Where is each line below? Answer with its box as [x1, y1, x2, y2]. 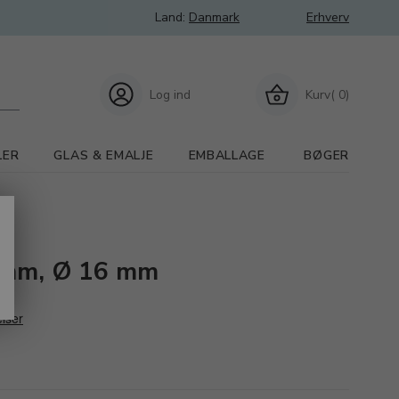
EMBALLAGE [188, 147, 265, 164]
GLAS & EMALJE [53, 147, 154, 164]
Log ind [150, 85, 191, 103]
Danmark [189, 9, 240, 26]
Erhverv [306, 9, 349, 26]
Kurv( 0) [305, 85, 349, 103]
